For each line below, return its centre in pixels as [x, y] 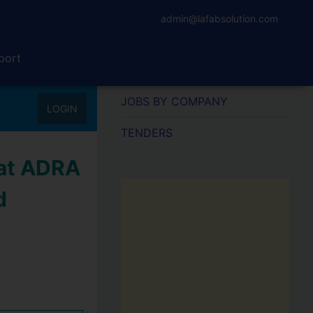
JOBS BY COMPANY [174, 101]
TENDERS [146, 133]
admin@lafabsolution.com [219, 19]
